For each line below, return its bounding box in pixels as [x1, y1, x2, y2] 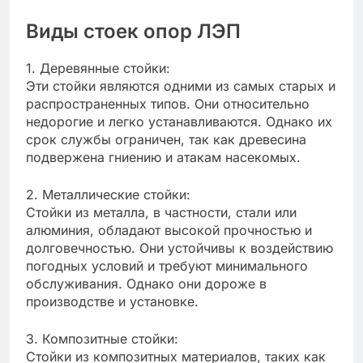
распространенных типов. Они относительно [26, 95, 310, 112]
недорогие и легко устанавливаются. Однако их [26, 113, 332, 130]
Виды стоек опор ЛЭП [26, 19, 241, 43]
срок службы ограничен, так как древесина [26, 130, 306, 147]
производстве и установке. [26, 293, 199, 310]
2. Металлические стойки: [26, 186, 190, 203]
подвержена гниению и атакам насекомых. [26, 148, 301, 165]
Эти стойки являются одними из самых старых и [26, 77, 335, 94]
